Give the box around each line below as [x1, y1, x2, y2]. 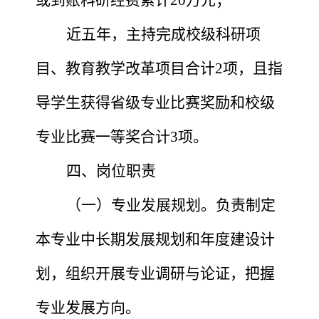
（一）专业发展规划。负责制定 [66, 196, 276, 214]
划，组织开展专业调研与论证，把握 [36, 264, 275, 282]
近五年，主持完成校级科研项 [66, 25, 261, 43]
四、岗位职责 [66, 162, 156, 179]
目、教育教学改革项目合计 [36, 59, 215, 77]
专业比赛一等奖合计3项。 [36, 127, 215, 145]
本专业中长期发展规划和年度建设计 [36, 230, 275, 248]
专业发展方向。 [36, 298, 140, 316]
